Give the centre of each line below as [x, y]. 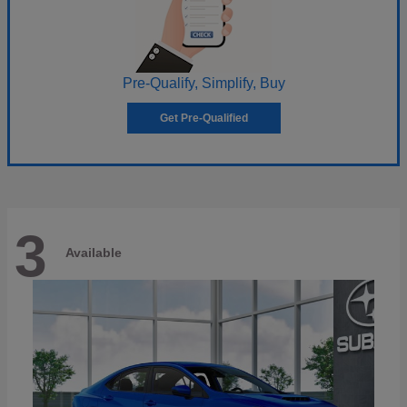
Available [94, 252]
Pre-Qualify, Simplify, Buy [203, 84]
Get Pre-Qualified [203, 119]
